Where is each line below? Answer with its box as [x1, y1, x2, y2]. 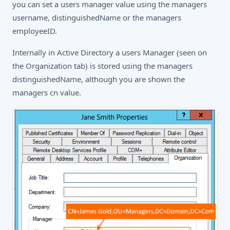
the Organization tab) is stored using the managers [12, 61, 193, 71]
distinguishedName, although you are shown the [12, 74, 185, 84]
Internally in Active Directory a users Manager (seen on [12, 47, 207, 57]
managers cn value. [12, 87, 81, 98]
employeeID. [12, 26, 57, 36]
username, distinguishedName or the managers [12, 12, 181, 23]
